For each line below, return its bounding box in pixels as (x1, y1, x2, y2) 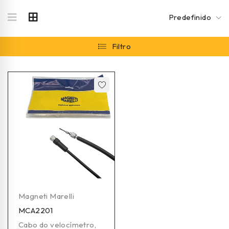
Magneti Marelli (18, 191, 74, 201)
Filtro (111, 41, 131, 51)
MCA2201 (18, 205, 53, 215)
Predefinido (168, 12, 211, 22)
